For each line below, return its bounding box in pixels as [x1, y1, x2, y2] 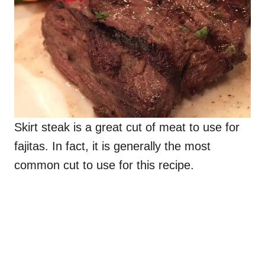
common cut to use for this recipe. [14, 158, 194, 172]
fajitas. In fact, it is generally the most [14, 139, 211, 153]
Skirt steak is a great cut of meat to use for [14, 120, 240, 134]
